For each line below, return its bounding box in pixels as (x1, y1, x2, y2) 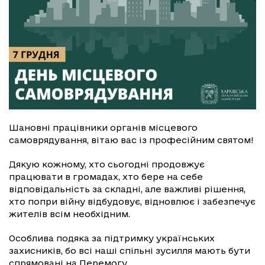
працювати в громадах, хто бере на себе (9, 171, 203, 182)
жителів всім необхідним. (9, 208, 130, 219)
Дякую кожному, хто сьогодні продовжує (9, 159, 205, 169)
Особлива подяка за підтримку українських (9, 232, 215, 243)
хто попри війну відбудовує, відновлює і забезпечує (9, 196, 256, 206)
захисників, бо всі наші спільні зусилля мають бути (9, 245, 250, 256)
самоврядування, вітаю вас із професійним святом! (9, 134, 254, 145)
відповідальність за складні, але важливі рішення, (9, 183, 245, 194)
